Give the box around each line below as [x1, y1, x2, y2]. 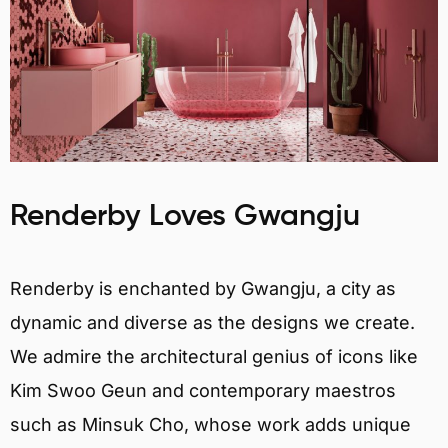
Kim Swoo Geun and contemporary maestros [10, 380, 396, 402]
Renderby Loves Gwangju [10, 202, 360, 233]
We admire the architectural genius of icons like [10, 346, 418, 368]
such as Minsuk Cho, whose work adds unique [10, 414, 411, 436]
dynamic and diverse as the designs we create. [10, 312, 415, 334]
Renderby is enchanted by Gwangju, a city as [10, 278, 396, 300]
